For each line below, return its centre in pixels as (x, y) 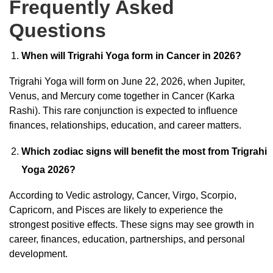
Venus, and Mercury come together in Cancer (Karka (122, 96)
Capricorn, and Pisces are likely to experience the (116, 210)
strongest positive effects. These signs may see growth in (132, 224)
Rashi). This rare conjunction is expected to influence (123, 110)
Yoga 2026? (48, 169)
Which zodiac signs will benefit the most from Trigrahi (144, 151)
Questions (58, 30)
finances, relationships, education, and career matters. (125, 125)
